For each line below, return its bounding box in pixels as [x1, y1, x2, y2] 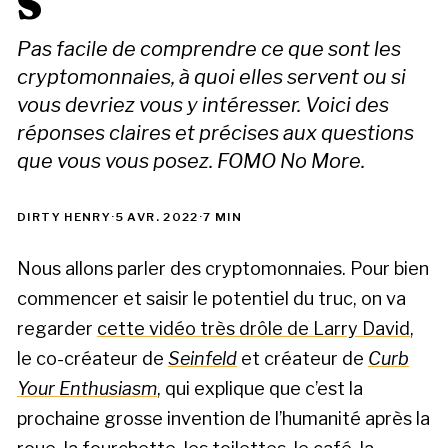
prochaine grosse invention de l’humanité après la [17, 407, 430, 429]
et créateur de [237, 347, 368, 369]
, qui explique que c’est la [157, 377, 363, 399]
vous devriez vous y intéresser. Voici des [17, 93, 389, 117]
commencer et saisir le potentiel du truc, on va [17, 287, 406, 309]
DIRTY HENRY [17, 210, 112, 225]
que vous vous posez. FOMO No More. [17, 149, 365, 173]
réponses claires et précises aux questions [17, 121, 414, 145]
